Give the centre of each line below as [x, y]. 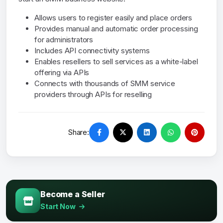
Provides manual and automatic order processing [116, 29]
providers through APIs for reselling [93, 95]
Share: [78, 132]
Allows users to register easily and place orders [113, 18]
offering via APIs [62, 73]
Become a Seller [73, 194]
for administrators [64, 40]
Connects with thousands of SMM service [105, 84]
